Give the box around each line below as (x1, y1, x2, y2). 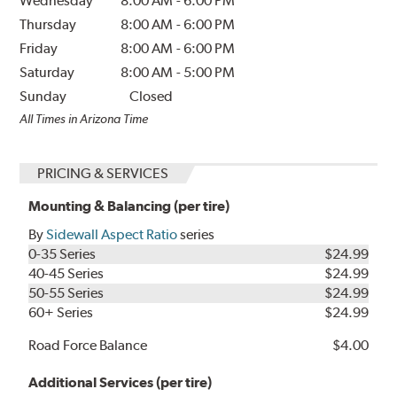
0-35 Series (28, 245, 97, 262)
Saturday (19, 63, 75, 81)
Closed (129, 87, 174, 105)
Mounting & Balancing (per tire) (28, 197, 230, 214)
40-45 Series (28, 264, 105, 282)
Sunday (19, 87, 67, 105)
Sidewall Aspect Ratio (46, 225, 178, 243)
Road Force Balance (28, 336, 148, 354)
